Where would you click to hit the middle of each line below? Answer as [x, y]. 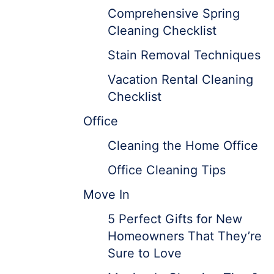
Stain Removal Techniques [184, 55]
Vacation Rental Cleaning [180, 80]
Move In [106, 194]
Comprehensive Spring [174, 13]
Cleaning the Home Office [183, 146]
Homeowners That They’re [185, 236]
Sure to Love [145, 253]
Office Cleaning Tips [167, 170]
